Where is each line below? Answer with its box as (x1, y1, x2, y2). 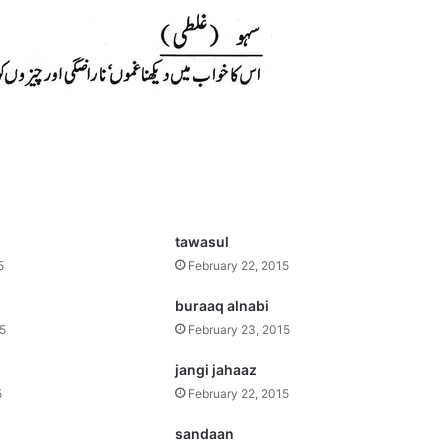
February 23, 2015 (188, 322, 291, 337)
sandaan (175, 425, 235, 442)
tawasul (175, 233, 230, 250)
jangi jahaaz (175, 361, 258, 378)
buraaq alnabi (175, 297, 270, 314)
